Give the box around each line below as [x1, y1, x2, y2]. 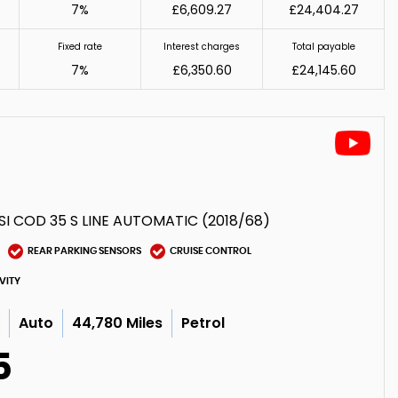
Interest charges [163, 39, 240, 53]
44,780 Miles [72, 312, 163, 333]
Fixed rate [58, 39, 102, 53]
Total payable [291, 39, 355, 53]
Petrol [181, 312, 226, 333]
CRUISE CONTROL [170, 246, 252, 256]
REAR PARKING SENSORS [28, 246, 142, 256]
